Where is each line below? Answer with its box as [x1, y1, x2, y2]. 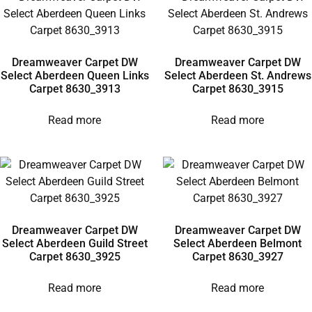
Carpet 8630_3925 [29, 249, 120, 263]
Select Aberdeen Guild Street [1, 236, 148, 250]
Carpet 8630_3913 [29, 81, 120, 95]
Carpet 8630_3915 [192, 81, 283, 95]
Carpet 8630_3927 [192, 249, 283, 263]
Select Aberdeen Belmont [173, 236, 302, 250]
